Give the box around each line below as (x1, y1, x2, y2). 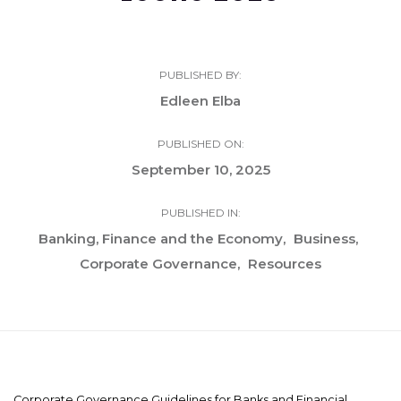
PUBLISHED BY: (159, 68, 242, 82)
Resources (248, 255, 321, 273)
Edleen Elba (160, 92, 241, 110)
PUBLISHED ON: (157, 137, 244, 151)
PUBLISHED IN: (160, 206, 241, 220)
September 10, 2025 (131, 161, 270, 179)
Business (294, 230, 355, 248)
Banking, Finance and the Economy (38, 230, 283, 248)
